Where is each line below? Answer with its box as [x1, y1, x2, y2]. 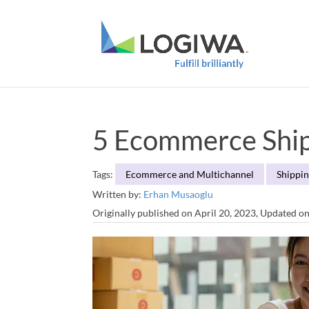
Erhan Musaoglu [143, 188, 214, 200]
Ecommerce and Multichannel [126, 168, 255, 180]
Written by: [92, 188, 144, 200]
